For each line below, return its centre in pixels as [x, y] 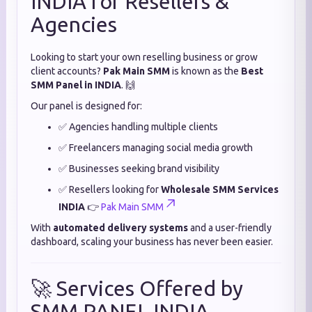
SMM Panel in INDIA [76, 85]
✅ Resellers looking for [110, 189]
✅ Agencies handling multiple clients [138, 127]
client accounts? [67, 71]
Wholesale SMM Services [220, 189]
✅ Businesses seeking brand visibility [139, 169]
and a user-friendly [230, 228]
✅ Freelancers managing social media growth [156, 148]
